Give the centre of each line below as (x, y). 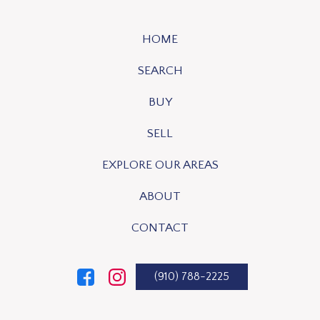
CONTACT (160, 227)
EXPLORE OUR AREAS (160, 165)
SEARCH (160, 70)
